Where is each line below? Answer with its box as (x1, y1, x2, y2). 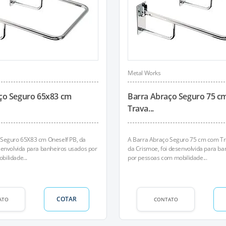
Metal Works (128, 69, 161, 77)
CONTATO (153, 195, 178, 203)
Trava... (128, 103, 154, 114)
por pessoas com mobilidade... (128, 153, 207, 162)
